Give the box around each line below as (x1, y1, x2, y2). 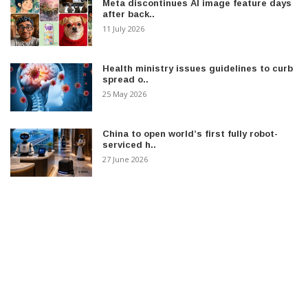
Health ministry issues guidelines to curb (102, 63, 294, 74)
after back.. (102, 8, 155, 19)
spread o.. (102, 74, 149, 85)
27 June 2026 (102, 153, 148, 164)
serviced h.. (102, 139, 157, 150)
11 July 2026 (102, 23, 145, 34)
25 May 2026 (102, 88, 147, 99)
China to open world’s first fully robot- (102, 128, 278, 139)
